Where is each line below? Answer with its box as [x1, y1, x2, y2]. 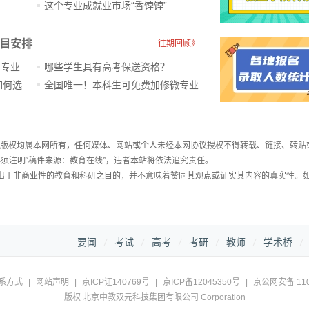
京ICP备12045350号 [162, 277, 240, 287]
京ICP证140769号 [81, 277, 150, 287]
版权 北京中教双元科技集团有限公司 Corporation [63, 292, 246, 302]
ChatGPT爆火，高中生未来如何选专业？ [22, 79, 32, 90]
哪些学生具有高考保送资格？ [44, 61, 170, 72]
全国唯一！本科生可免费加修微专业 [44, 79, 199, 90]
